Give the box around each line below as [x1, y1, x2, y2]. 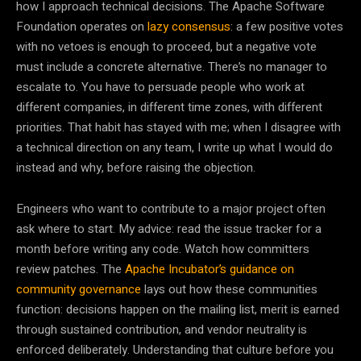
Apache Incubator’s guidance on [125, 259, 294, 278]
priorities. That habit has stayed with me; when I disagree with [16, 118, 341, 136]
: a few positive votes [230, 17, 343, 35]
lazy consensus [147, 17, 230, 35]
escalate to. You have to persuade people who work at [16, 77, 305, 96]
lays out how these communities [141, 280, 317, 298]
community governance [16, 280, 141, 298]
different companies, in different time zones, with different [16, 98, 322, 116]
